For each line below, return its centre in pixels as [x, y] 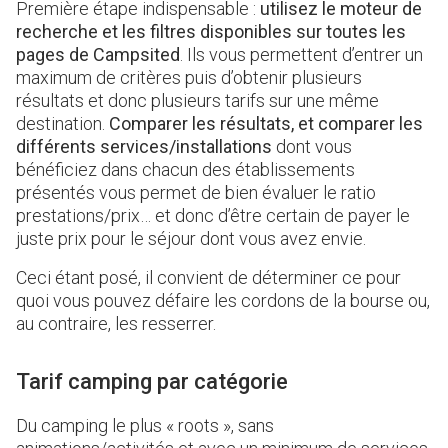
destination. [62, 124]
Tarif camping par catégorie [152, 382]
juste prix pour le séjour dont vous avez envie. [191, 239]
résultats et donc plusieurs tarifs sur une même [197, 101]
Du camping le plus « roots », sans [145, 426]
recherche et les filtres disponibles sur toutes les [211, 32]
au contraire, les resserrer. [116, 324]
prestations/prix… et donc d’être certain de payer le [213, 216]
